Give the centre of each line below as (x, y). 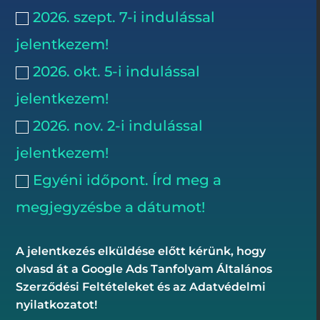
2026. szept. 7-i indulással (124, 17)
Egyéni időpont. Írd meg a (127, 180)
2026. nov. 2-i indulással (118, 126)
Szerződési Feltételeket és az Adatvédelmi (141, 287)
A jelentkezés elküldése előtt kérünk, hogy (141, 251)
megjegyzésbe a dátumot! (111, 207)
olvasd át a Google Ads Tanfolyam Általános (144, 269)
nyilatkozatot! (57, 305)
